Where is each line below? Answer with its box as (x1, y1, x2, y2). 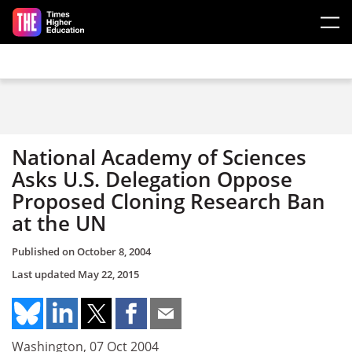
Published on (12, 244, 77, 258)
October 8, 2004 (77, 244, 151, 258)
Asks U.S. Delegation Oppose (12, 165, 292, 193)
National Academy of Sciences (12, 143, 306, 171)
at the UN (12, 209, 106, 237)
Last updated (12, 266, 78, 281)
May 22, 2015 (78, 266, 139, 281)
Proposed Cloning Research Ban (12, 187, 325, 215)
